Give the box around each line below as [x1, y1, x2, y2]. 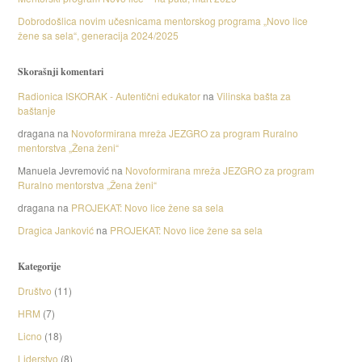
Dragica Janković [17, 223, 94, 237]
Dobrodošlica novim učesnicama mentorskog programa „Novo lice [17, 14, 308, 27]
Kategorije [17, 259, 61, 273]
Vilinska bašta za [216, 89, 291, 103]
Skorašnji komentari [17, 65, 103, 78]
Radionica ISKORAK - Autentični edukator [17, 89, 200, 103]
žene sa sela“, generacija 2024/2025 [17, 28, 179, 42]
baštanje [17, 103, 56, 117]
